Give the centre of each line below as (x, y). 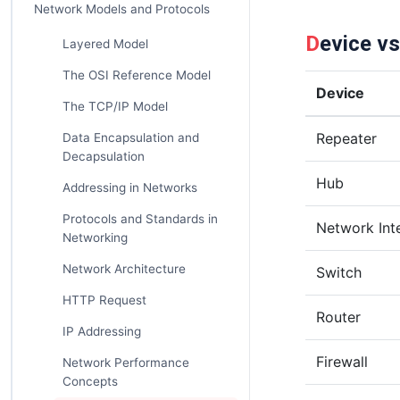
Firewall (342, 362)
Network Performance (125, 362)
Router (338, 317)
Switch (339, 272)
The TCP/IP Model (115, 106)
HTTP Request (104, 300)
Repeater (346, 138)
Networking (95, 237)
